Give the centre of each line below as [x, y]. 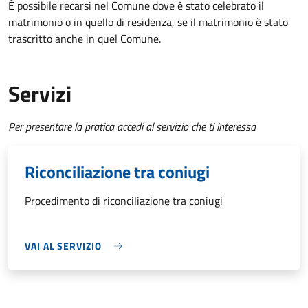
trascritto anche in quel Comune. [85, 39]
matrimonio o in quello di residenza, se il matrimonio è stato [148, 22]
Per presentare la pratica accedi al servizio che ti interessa [132, 127]
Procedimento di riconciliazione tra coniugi [124, 201]
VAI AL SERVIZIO [63, 246]
